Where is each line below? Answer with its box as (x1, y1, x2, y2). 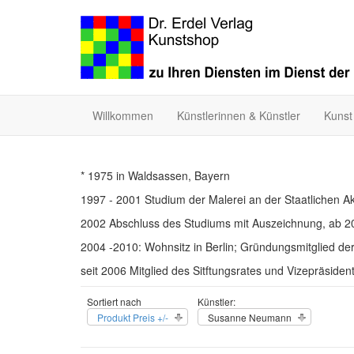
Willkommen (92, 107, 153, 123)
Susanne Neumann (208, 311, 292, 324)
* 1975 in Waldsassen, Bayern (81, 168, 230, 183)
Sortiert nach (87, 295, 141, 308)
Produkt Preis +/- (97, 311, 168, 324)
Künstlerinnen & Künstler (177, 107, 300, 123)
